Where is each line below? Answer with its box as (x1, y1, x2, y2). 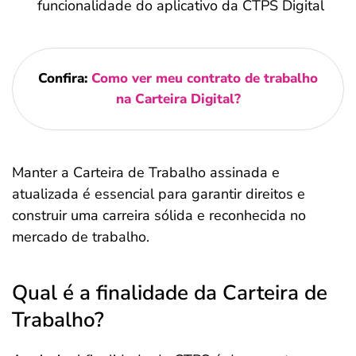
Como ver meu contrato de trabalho (91, 69, 318, 87)
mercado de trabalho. (12, 227, 149, 246)
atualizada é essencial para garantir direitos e (12, 184, 305, 203)
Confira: (38, 69, 91, 87)
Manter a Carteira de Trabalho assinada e (12, 163, 280, 182)
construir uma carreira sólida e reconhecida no (12, 206, 306, 225)
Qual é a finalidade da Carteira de (12, 279, 327, 307)
